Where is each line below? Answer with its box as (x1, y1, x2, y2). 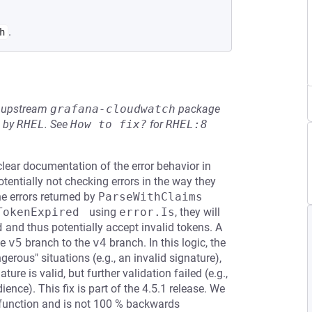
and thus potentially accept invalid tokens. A (3, 221, 222, 234)
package (175, 102, 220, 116)
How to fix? (70, 118, 147, 131)
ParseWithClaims (98, 190, 203, 203)
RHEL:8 (166, 118, 208, 131)
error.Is (119, 205, 175, 219)
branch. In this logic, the (107, 236, 226, 249)
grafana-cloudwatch (50, 102, 175, 116)
